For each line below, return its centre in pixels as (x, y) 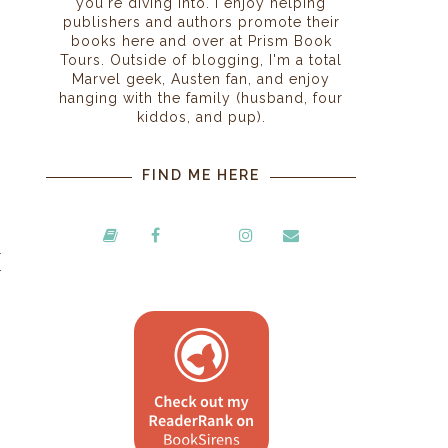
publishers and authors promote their (201, 21)
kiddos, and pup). (201, 116)
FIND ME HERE (201, 174)
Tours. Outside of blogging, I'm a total (201, 59)
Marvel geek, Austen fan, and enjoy (201, 78)
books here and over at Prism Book (201, 40)
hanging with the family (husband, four (201, 97)
